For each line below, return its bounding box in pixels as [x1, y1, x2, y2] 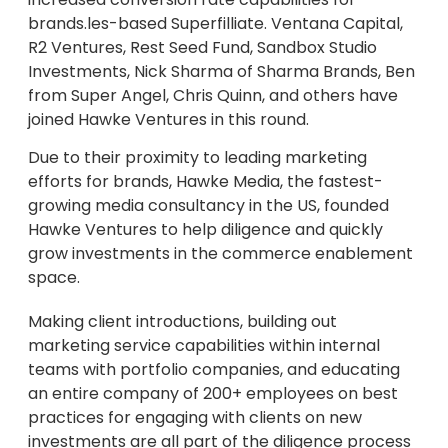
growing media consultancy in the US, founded [28, 194, 389, 218]
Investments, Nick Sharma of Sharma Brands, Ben [28, 59, 415, 83]
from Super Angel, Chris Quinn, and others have [28, 83, 398, 107]
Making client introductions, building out [28, 310, 337, 334]
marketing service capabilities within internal [28, 334, 380, 358]
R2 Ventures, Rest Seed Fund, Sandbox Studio [28, 35, 377, 59]
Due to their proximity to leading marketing [28, 146, 367, 170]
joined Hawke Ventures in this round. [28, 107, 309, 131]
